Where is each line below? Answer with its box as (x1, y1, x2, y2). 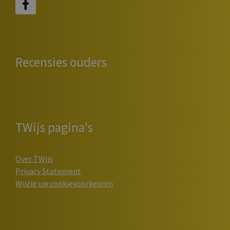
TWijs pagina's (15, 119, 93, 136)
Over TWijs (15, 153, 53, 164)
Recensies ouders (15, 53, 107, 70)
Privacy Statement (15, 165, 81, 176)
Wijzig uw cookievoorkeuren (15, 178, 113, 188)
